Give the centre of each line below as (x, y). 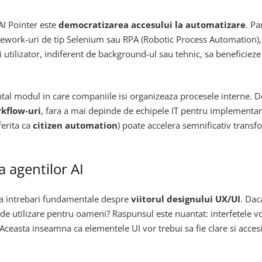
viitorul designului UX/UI (186, 199)
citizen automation (75, 125)
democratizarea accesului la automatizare (152, 24)
